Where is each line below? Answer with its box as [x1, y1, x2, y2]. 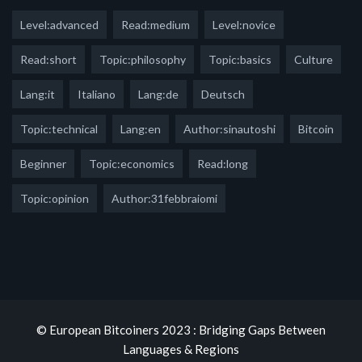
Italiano [78, 86, 116, 101]
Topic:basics [208, 52, 271, 66]
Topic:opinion [20, 191, 89, 205]
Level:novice [213, 17, 276, 32]
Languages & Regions [123, 341, 239, 356]
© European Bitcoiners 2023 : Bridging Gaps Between [36, 322, 326, 337]
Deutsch [201, 86, 245, 101]
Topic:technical [20, 121, 98, 136]
